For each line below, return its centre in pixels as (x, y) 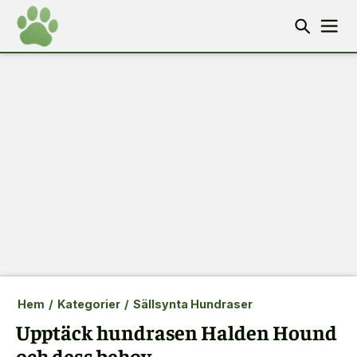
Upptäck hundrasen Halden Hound (177, 332)
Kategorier (88, 304)
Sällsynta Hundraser (192, 304)
